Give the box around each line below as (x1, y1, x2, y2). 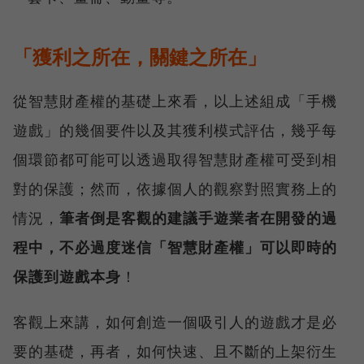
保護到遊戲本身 (13, 266, 121, 287)
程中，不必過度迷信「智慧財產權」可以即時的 (13, 237, 337, 258)
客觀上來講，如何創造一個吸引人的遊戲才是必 (13, 312, 337, 332)
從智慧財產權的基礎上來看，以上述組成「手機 (13, 91, 337, 111)
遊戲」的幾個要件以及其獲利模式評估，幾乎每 (13, 120, 337, 141)
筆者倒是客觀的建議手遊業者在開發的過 (59, 208, 337, 228)
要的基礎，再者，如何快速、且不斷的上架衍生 (13, 341, 337, 362)
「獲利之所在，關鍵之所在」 (13, 43, 266, 71)
